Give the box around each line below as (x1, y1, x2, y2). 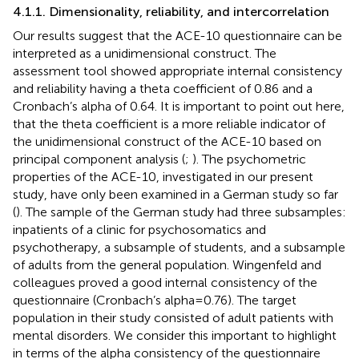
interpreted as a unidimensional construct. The (13, 45, 276, 61)
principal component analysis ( (13, 151, 185, 167)
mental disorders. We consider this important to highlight (13, 327, 337, 343)
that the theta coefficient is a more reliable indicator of (13, 115, 325, 131)
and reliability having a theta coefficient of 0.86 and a (13, 80, 313, 96)
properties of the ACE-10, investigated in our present (13, 168, 313, 184)
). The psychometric (192, 151, 306, 167)
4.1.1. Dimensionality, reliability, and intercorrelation (13, 3, 329, 19)
